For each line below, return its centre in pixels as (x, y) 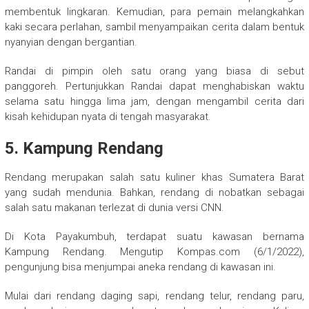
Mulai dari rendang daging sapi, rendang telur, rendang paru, (154, 296)
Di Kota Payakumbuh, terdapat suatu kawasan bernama (154, 236)
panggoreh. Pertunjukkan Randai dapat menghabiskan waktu (154, 86)
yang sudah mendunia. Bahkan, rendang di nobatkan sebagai (154, 192)
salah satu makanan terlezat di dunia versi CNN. (114, 207)
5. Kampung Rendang (84, 148)
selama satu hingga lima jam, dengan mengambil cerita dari (154, 101)
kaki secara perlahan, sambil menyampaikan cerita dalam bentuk (154, 27)
